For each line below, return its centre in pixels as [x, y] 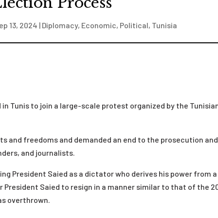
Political [134, 25]
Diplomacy [60, 25]
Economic [99, 25]
